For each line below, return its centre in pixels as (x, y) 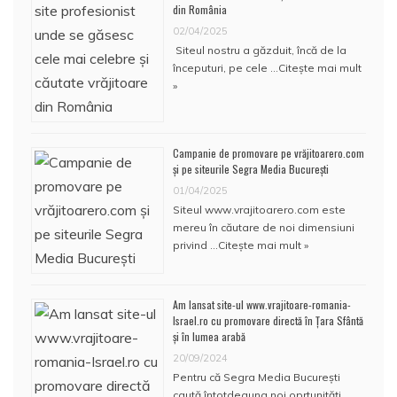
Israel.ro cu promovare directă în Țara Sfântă (268, 320)
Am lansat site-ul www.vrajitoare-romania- (262, 304)
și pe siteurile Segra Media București (251, 168)
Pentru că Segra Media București (257, 377)
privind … (195, 245)
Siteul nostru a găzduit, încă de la (260, 50)
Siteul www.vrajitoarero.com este (259, 209)
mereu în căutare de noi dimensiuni (264, 227)
